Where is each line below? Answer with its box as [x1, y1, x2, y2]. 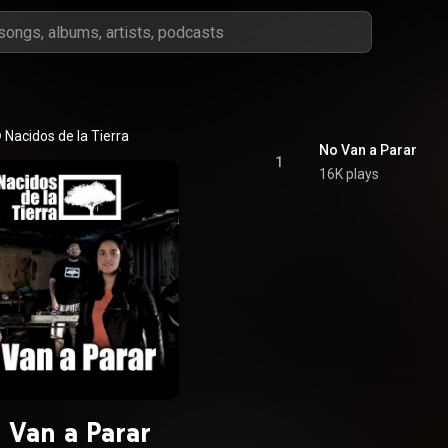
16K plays [319, 166, 379, 182]
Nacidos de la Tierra [5, 128, 129, 144]
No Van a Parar [319, 142, 417, 158]
